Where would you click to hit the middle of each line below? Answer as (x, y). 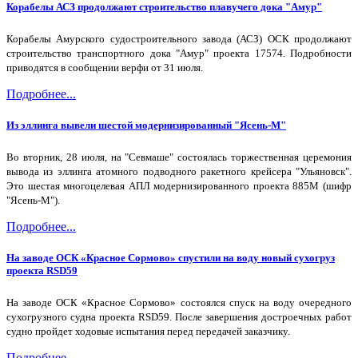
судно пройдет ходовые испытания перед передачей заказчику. (148, 332)
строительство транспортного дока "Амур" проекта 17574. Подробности (179, 53)
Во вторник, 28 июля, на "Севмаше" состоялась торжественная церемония (179, 157)
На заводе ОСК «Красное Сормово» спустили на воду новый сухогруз (171, 258)
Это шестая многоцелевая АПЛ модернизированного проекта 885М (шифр (179, 186)
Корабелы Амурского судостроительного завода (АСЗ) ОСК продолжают (179, 38)
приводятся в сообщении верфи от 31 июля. (105, 67)
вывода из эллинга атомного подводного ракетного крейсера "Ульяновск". (179, 172)
